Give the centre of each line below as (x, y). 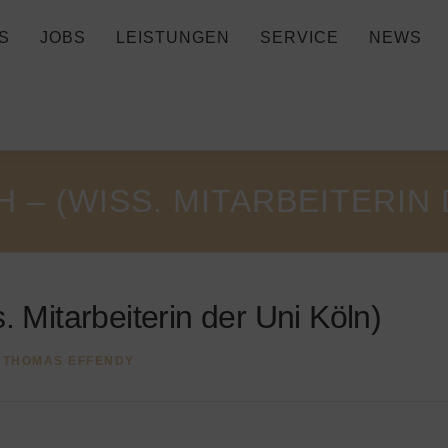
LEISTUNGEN (173, 37)
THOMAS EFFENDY (68, 361)
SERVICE (299, 37)
